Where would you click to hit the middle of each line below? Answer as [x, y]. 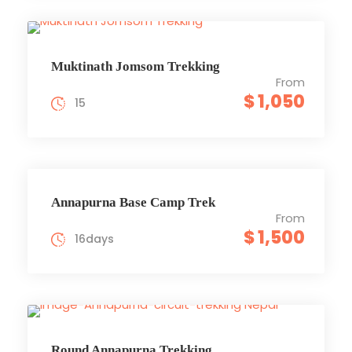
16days [94, 238]
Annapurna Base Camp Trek [133, 202]
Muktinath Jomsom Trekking [136, 66]
